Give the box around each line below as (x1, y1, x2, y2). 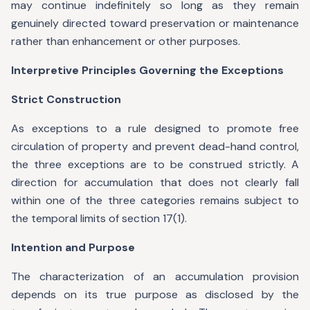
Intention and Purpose (11, 240, 135, 255)
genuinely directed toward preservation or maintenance (11, 16, 299, 30)
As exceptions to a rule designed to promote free (11, 121, 299, 136)
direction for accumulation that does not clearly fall (11, 175, 299, 190)
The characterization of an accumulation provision (11, 269, 299, 284)
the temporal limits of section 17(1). (11, 211, 187, 226)
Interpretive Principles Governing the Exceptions (11, 63, 284, 77)
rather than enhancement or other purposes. (11, 34, 240, 48)
